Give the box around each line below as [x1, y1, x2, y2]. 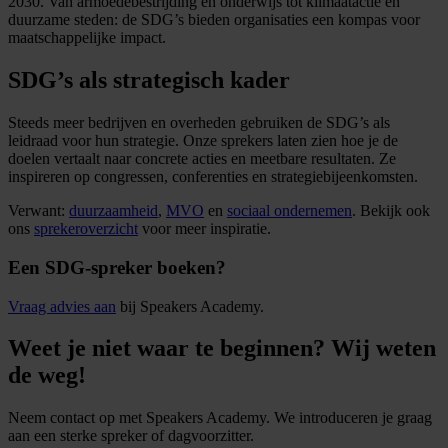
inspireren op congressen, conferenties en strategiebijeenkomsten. [8, 168, 418, 186]
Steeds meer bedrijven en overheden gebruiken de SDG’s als [8, 114, 390, 132]
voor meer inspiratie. [138, 220, 271, 238]
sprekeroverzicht [34, 220, 138, 238]
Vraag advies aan [8, 297, 116, 315]
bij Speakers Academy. [116, 297, 264, 315]
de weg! [8, 362, 86, 389]
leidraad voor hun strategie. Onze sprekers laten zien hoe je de [8, 132, 398, 150]
